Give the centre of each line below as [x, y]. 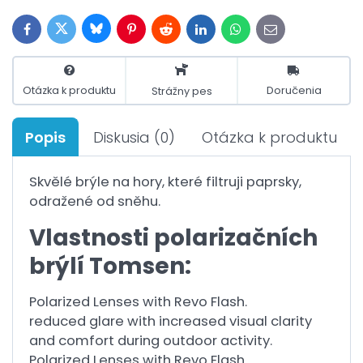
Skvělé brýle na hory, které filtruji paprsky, [165, 182]
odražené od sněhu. [95, 201]
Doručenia [294, 90]
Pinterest [153, 32]
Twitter [78, 32]
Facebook [52, 32]
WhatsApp [262, 32]
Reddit [182, 32]
